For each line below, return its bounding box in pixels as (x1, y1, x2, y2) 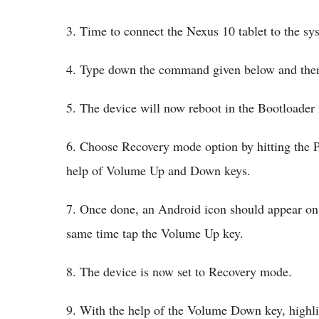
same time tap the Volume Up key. (66, 224, 244, 241)
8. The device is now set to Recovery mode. (66, 263, 292, 280)
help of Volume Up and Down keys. (66, 162, 251, 179)
